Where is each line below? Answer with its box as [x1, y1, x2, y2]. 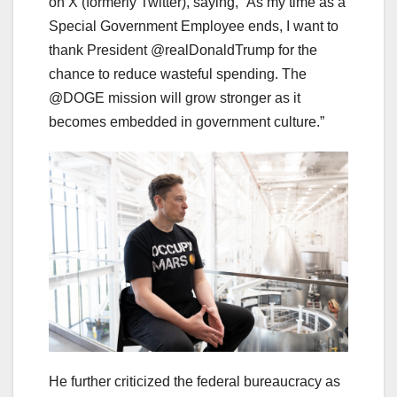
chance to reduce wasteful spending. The [49, 66, 307, 82]
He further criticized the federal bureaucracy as [49, 373, 340, 389]
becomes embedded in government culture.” [49, 114, 324, 130]
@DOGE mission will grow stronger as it [49, 90, 300, 106]
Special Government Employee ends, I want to [49, 19, 339, 35]
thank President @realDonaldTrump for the [49, 43, 317, 58]
